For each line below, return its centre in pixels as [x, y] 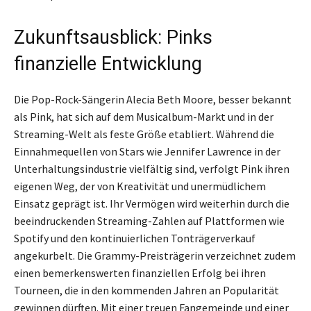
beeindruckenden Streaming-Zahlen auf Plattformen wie [149, 220]
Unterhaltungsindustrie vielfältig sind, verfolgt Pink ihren [152, 168]
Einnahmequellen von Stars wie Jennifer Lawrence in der [147, 151]
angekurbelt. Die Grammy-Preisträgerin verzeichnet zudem [155, 255]
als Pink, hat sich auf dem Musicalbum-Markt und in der [144, 116]
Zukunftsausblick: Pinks [113, 37]
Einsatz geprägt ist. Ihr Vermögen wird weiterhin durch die [152, 203]
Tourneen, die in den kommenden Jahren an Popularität [146, 290]
